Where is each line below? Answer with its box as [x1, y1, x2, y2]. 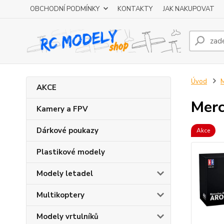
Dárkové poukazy [36, 125, 98, 135]
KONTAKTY [117, 4, 152, 13]
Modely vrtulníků [36, 211, 98, 221]
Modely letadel [36, 168, 93, 178]
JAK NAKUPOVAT [163, 4, 214, 13]
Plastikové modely [36, 147, 105, 157]
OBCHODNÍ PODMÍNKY [30, 4, 99, 13]
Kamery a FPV [36, 104, 88, 114]
